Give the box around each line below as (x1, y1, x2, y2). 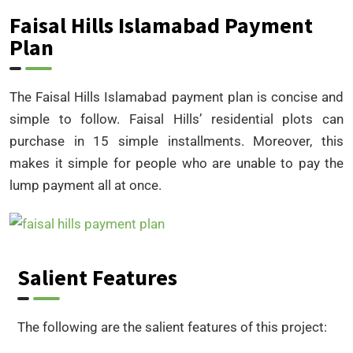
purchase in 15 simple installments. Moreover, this (9, 132, 344, 149)
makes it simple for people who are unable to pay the (9, 154, 344, 171)
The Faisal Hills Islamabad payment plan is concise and (9, 88, 344, 105)
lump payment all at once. (9, 176, 162, 193)
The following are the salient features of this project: (17, 319, 327, 336)
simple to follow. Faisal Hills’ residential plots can (9, 110, 344, 127)
